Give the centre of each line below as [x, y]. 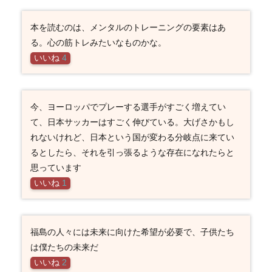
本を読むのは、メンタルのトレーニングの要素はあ [128, 27]
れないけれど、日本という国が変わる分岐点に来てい [132, 137]
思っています [56, 167]
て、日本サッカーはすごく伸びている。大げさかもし [132, 122]
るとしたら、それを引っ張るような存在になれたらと [132, 152]
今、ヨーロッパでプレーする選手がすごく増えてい [128, 107]
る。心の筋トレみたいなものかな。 [98, 42]
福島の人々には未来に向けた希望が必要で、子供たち [132, 232]
